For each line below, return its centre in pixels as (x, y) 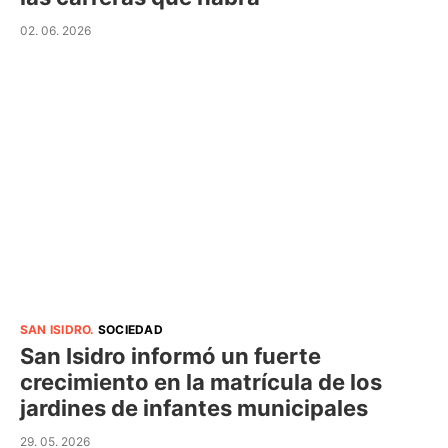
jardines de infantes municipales (194, 407)
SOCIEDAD (130, 329)
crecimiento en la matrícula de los (201, 381)
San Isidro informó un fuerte (170, 355)
